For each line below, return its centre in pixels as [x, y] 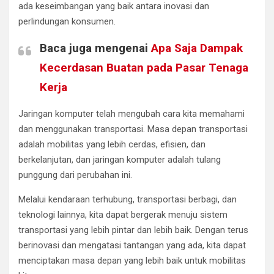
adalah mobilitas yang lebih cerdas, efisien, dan [112, 144]
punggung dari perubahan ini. [75, 175]
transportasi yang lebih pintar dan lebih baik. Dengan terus [133, 230]
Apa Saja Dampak [197, 48]
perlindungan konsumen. [67, 21]
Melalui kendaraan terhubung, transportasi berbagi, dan [128, 199]
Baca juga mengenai [95, 48]
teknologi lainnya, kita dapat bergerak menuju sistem [123, 214]
